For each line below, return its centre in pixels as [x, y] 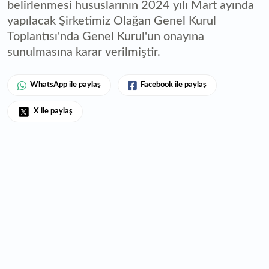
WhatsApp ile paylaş [65, 85]
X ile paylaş [53, 112]
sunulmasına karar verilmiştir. [84, 53]
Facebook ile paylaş [174, 85]
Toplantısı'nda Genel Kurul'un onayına [106, 37]
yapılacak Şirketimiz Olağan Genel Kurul [112, 21]
